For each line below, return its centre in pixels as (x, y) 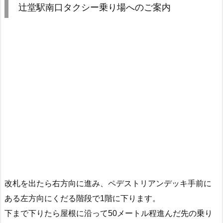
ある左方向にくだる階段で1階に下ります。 (82, 198)
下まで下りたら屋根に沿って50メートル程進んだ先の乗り (109, 213)
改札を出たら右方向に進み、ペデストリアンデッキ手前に (108, 183)
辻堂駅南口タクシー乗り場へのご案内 (95, 8)
